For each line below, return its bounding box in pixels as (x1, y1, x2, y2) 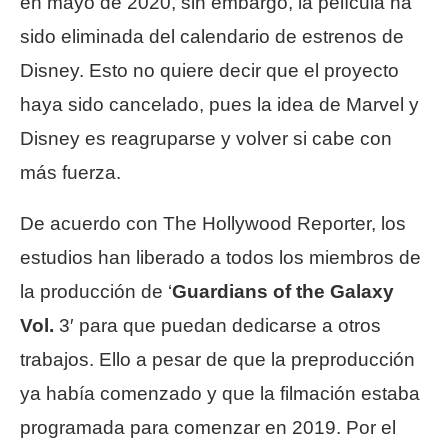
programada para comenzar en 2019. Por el (20, 416, 396, 438)
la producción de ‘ (20, 280, 172, 302)
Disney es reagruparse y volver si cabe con (20, 127, 392, 149)
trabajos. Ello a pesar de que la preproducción (20, 348, 415, 370)
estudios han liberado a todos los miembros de (20, 246, 421, 268)
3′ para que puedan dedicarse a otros (54, 314, 381, 336)
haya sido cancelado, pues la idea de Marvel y (20, 93, 419, 115)
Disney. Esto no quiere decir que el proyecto (20, 59, 399, 81)
